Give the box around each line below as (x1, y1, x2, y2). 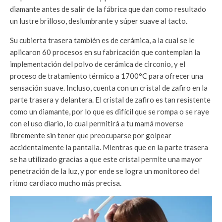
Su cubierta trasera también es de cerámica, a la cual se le (10, 36, 195, 45)
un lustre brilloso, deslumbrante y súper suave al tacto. (10, 16, 189, 26)
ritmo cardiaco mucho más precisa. (10, 178, 124, 188)
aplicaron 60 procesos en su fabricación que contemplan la (10, 48, 200, 57)
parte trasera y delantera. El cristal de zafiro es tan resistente (10, 95, 211, 105)
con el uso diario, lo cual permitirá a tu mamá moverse (10, 119, 183, 128)
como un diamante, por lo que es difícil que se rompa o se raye (10, 107, 209, 116)
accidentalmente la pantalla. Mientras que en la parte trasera (10, 143, 208, 152)
